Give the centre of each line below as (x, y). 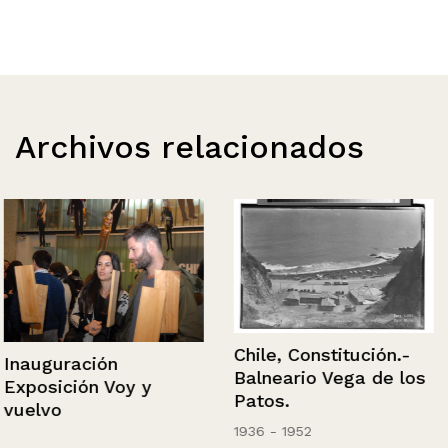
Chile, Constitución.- (318, 354)
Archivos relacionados (189, 147)
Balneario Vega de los (326, 377)
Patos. (258, 400)
